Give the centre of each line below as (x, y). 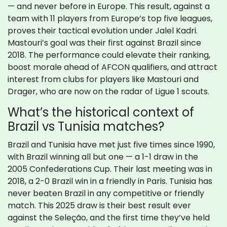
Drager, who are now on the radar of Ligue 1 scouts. (108, 92)
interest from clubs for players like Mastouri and (103, 80)
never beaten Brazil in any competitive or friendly (106, 194)
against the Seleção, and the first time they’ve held (109, 218)
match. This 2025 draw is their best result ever (99, 206)
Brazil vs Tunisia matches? (86, 127)
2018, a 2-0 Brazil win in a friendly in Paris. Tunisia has (110, 181)
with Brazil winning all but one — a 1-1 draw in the (103, 157)
